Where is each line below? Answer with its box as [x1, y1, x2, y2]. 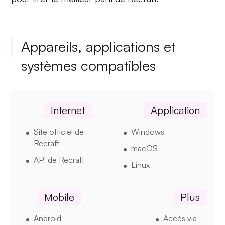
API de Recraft [34, 154, 85, 165]
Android [34, 213, 62, 223]
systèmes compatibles [21, 56, 156, 74]
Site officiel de [34, 126, 84, 137]
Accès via [163, 213, 197, 223]
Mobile [44, 190, 75, 203]
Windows [131, 126, 164, 137]
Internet [51, 103, 85, 117]
